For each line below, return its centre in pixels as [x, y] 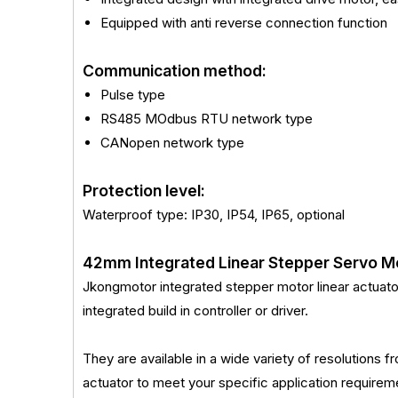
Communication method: [175, 71]
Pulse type [133, 95]
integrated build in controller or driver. [195, 310]
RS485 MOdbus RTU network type [207, 119]
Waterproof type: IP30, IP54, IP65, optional [214, 215]
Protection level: [144, 191]
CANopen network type [172, 143]
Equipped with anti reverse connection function [244, 23]
